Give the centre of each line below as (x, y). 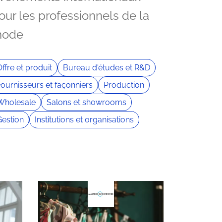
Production (124, 85)
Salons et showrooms (86, 102)
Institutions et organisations (84, 119)
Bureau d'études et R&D (107, 67)
